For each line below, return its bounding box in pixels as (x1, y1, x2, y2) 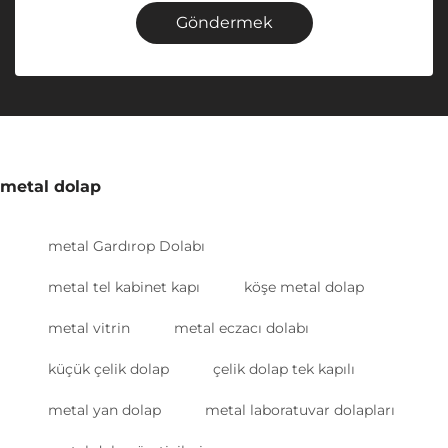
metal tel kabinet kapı (48, 278, 200, 297)
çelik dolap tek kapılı (213, 360, 355, 379)
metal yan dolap (48, 401, 161, 420)
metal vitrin (48, 319, 130, 338)
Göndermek (175, 13, 273, 33)
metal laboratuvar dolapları (205, 401, 395, 420)
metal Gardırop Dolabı (48, 237, 205, 256)
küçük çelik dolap (48, 360, 169, 379)
